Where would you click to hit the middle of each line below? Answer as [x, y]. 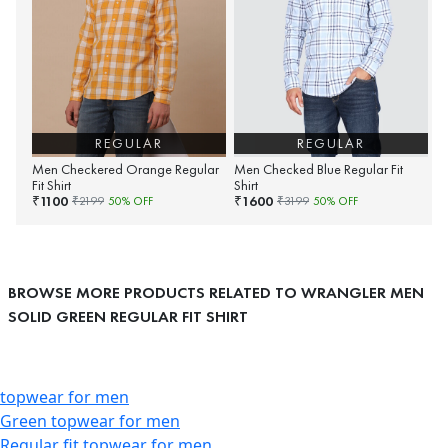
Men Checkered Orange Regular [125, 169]
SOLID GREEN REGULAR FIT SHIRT [128, 316]
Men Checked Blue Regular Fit [318, 169]
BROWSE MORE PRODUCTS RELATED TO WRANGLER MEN [216, 292]
